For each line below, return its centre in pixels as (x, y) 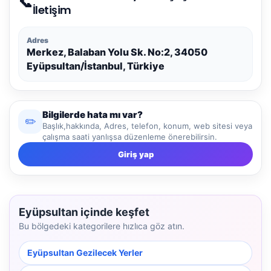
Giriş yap (135, 154)
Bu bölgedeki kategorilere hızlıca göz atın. (102, 226)
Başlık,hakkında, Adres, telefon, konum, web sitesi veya (147, 126)
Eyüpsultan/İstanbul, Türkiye (96, 66)
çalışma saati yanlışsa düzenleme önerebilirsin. (130, 136)
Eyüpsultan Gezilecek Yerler (85, 252)
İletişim (52, 10)
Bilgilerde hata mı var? (93, 114)
